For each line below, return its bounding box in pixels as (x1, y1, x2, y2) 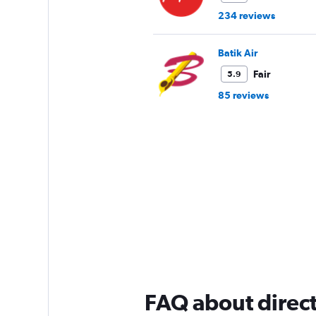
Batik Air (217, 47, 257, 59)
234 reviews (217, 10, 275, 22)
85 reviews (217, 90, 269, 102)
